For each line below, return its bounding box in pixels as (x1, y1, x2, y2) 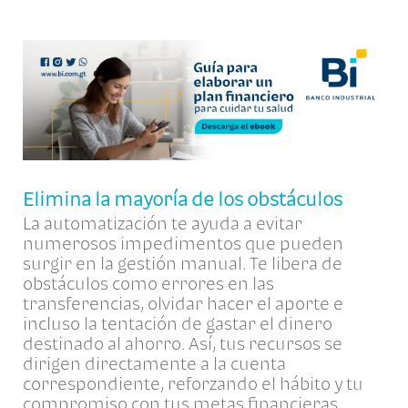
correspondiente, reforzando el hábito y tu (23, 373, 363, 394)
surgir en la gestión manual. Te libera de (23, 253, 342, 274)
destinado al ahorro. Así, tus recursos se (23, 333, 342, 354)
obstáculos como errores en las (23, 273, 274, 294)
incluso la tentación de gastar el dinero (23, 313, 332, 334)
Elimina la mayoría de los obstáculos (23, 188, 346, 210)
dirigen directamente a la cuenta (23, 353, 286, 374)
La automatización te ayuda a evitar (23, 213, 302, 234)
